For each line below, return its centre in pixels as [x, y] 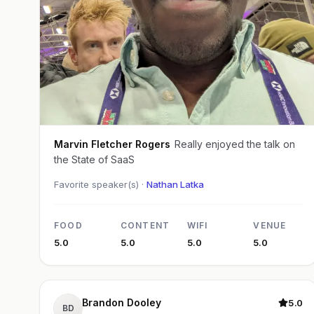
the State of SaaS [94, 160]
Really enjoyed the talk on [235, 144]
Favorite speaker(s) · [100, 185]
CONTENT [145, 226]
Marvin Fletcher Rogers [112, 144]
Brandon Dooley [144, 303]
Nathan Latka [175, 185]
